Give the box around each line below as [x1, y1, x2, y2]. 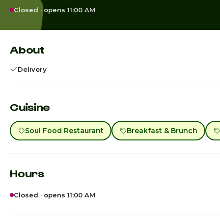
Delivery [18, 65, 47, 73]
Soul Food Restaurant [25, 126, 104, 135]
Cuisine [10, 100, 50, 113]
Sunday [10, 208, 36, 217]
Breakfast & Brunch [126, 126, 197, 135]
